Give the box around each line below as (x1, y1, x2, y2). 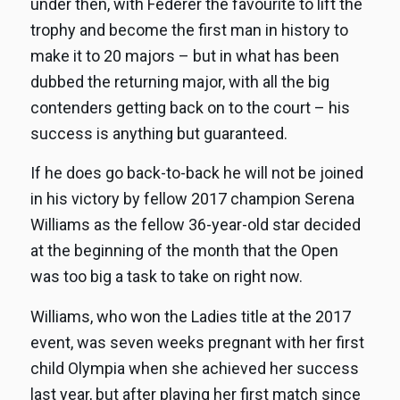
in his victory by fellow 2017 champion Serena (29, 189, 354, 209)
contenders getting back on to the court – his (29, 97, 350, 117)
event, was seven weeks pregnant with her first (29, 332, 364, 352)
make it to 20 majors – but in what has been (29, 46, 339, 65)
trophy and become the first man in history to (29, 20, 348, 39)
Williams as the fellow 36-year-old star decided (29, 215, 361, 235)
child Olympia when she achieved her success (29, 358, 359, 378)
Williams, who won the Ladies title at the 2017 (29, 306, 351, 326)
